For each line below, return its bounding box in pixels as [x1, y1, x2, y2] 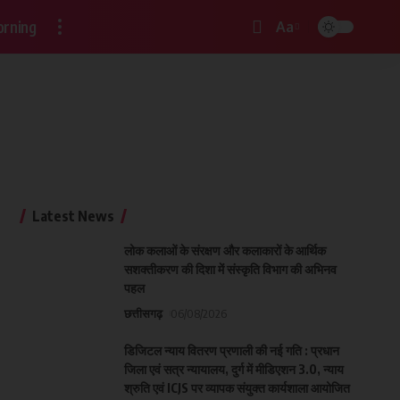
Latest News [31, 207, 114, 225]
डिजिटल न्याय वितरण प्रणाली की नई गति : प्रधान [123, 343, 339, 358]
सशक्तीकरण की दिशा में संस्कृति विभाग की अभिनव [123, 262, 337, 277]
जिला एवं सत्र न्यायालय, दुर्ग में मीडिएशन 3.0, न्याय [123, 362, 344, 377]
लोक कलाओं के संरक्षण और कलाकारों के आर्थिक [123, 243, 326, 258]
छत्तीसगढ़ [123, 306, 162, 321]
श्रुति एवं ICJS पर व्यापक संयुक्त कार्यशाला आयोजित [123, 380, 350, 396]
